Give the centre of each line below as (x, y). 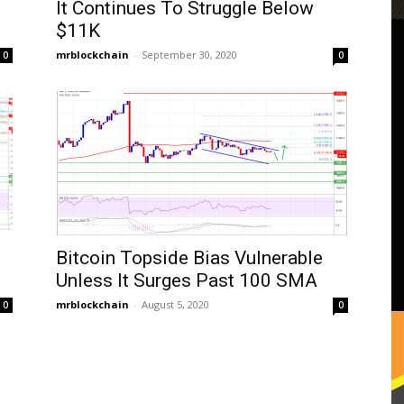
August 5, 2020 (175, 304)
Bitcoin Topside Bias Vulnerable (189, 257)
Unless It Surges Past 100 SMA (187, 280)
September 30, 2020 (189, 54)
